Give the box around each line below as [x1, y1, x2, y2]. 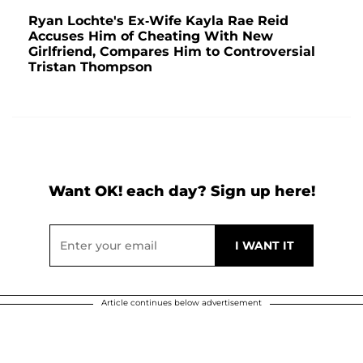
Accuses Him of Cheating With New [28, 28, 273, 45]
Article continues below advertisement [101, 297, 262, 309]
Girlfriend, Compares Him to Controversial [28, 44, 315, 60]
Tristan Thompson [28, 59, 152, 75]
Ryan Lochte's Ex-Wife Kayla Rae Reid [28, 13, 288, 29]
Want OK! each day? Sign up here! [48, 182, 315, 201]
